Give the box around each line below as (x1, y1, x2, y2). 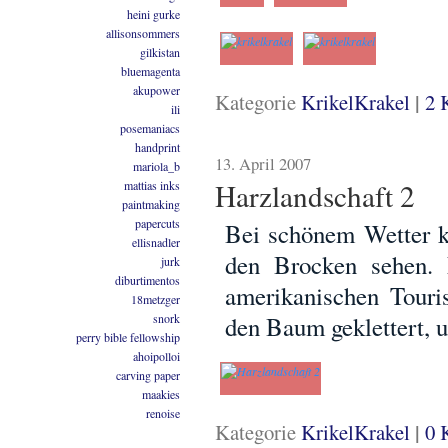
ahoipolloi (133, 348, 180, 364)
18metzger (131, 291, 180, 307)
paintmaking (122, 196, 180, 212)
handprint (135, 139, 180, 155)
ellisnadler (132, 234, 180, 250)
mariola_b (133, 158, 180, 174)
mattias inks (124, 177, 180, 193)
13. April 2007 (215, 152, 311, 176)
